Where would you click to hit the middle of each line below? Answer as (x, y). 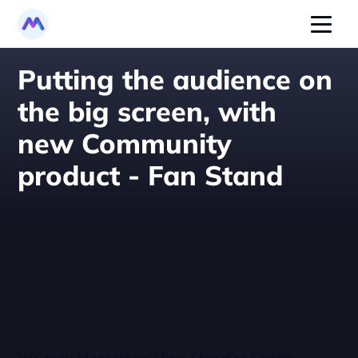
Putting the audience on (175, 80)
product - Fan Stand (151, 175)
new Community (125, 143)
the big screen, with (147, 111)
